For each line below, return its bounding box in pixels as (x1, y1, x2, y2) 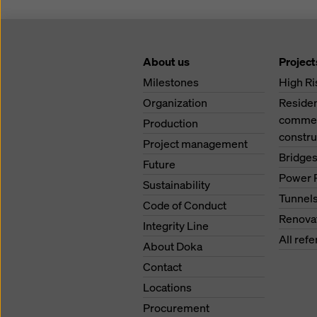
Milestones (143, 74, 199, 90)
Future (143, 156, 175, 172)
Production (143, 115, 198, 131)
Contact (143, 258, 182, 275)
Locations (143, 279, 192, 295)
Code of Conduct (143, 197, 226, 213)
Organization (143, 94, 207, 110)
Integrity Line (143, 217, 209, 234)
